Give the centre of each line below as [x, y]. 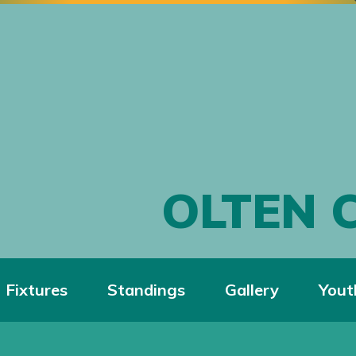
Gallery [252, 290]
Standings [146, 290]
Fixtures [37, 290]
